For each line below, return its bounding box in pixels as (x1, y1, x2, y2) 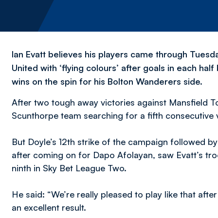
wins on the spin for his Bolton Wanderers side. (12, 76, 202, 87)
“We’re (47, 189, 74, 200)
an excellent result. (12, 202, 86, 213)
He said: (12, 189, 45, 200)
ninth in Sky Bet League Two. (12, 163, 127, 173)
